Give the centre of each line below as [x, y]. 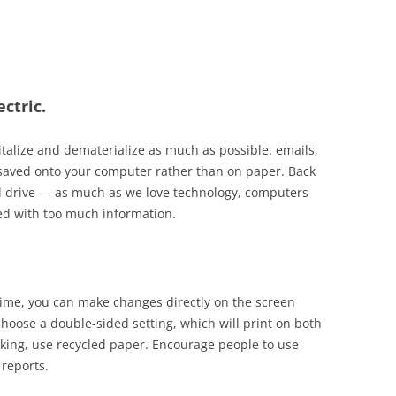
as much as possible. [210, 150]
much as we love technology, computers [188, 192]
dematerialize [104, 150]
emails [295, 150]
